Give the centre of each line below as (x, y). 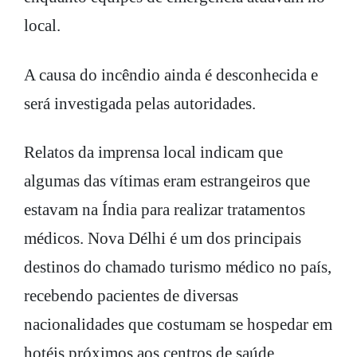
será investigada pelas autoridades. (140, 103)
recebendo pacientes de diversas (131, 295)
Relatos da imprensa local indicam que (153, 152)
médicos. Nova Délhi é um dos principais (163, 238)
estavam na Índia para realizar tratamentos (165, 209)
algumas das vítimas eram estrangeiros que (167, 180)
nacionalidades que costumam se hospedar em (178, 324)
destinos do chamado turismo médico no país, (178, 267)
